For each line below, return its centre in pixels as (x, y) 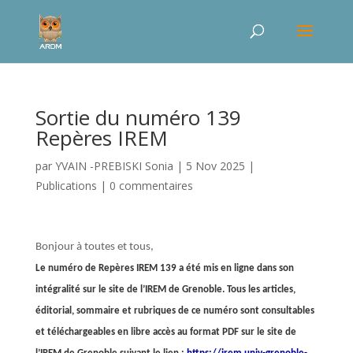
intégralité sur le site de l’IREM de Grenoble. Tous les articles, (165, 290)
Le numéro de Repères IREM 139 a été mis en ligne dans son (164, 268)
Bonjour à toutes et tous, (94, 247)
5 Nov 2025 (215, 166)
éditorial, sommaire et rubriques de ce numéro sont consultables (175, 311)
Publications (66, 186)
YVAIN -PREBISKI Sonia (114, 166)
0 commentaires (151, 186)
